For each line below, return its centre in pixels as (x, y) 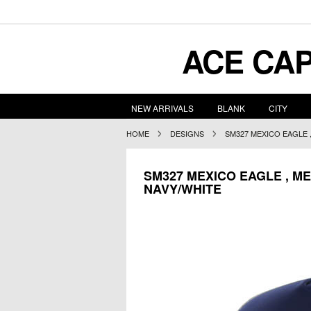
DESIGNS (187, 133)
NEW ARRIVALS (162, 108)
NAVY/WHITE (183, 189)
